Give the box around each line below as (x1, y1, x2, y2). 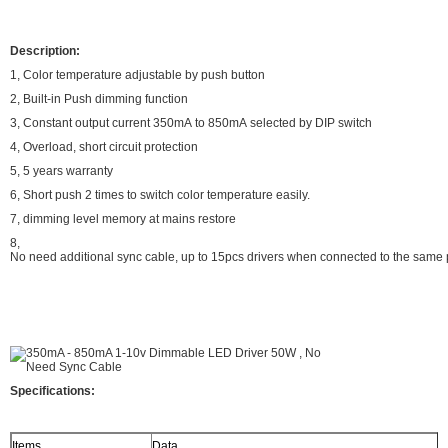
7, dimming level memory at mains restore (10, 211, 236, 226)
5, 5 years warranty (10, 163, 113, 178)
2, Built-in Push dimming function (10, 91, 188, 106)
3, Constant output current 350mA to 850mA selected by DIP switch (10, 115, 372, 130)
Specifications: (10, 383, 95, 398)
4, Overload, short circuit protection (10, 139, 198, 154)
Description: (10, 43, 80, 58)
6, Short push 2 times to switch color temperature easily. (10, 187, 310, 202)
